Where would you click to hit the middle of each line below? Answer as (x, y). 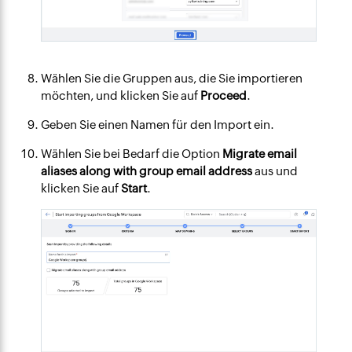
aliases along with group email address (147, 170)
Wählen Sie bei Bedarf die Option (132, 153)
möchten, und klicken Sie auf (121, 95)
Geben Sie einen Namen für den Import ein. (158, 124)
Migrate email (260, 153)
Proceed (224, 95)
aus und (275, 170)
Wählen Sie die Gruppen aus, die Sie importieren (172, 78)
